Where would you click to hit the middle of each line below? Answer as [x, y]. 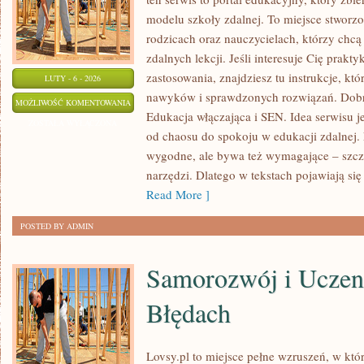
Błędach [188, 312]
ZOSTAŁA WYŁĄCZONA [73, 123]
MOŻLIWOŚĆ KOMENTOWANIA [73, 102]
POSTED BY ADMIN [57, 226]
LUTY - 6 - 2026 [73, 78]
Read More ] [178, 194]
